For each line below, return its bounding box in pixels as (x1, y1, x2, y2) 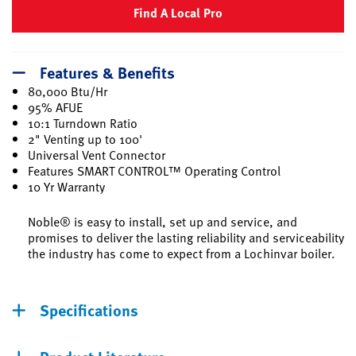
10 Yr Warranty (28, 176, 105, 196)
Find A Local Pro (133, 3, 222, 22)
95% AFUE (28, 97, 83, 117)
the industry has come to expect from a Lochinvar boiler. (28, 243, 335, 263)
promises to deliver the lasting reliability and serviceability (28, 227, 344, 247)
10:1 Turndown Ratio (28, 113, 137, 133)
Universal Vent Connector (28, 145, 165, 164)
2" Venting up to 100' (28, 129, 142, 149)
